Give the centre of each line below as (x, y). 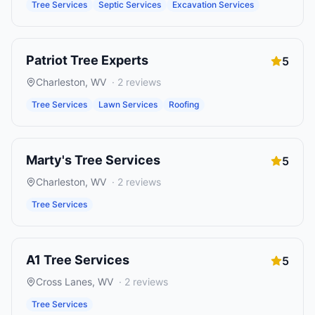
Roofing (184, 104)
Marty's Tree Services (93, 160)
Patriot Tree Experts (87, 60)
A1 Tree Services (78, 260)
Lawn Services (128, 104)
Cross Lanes (64, 282)
